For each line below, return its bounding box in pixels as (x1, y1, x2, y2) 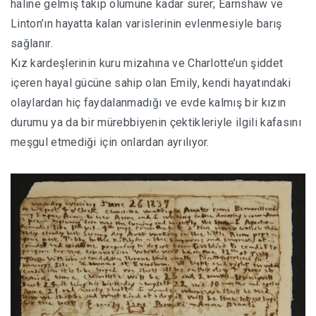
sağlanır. (11, 37, 53, 51)
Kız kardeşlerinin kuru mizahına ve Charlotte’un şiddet (11, 56, 284, 71)
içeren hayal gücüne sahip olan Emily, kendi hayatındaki (11, 76, 291, 90)
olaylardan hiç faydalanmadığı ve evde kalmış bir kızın (11, 96, 286, 110)
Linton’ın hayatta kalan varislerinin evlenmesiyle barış (11, 17, 282, 31)
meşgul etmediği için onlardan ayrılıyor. (11, 135, 209, 150)
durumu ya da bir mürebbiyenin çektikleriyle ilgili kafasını (11, 116, 301, 130)
